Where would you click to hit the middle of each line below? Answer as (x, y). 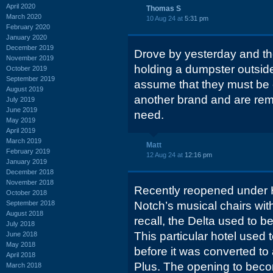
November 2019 (30, 58)
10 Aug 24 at (165, 18)
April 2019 (21, 130)
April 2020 (21, 6)
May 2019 (21, 120)
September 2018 (30, 203)
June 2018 (22, 234)
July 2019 (20, 99)
